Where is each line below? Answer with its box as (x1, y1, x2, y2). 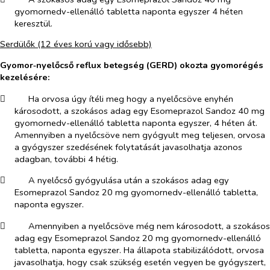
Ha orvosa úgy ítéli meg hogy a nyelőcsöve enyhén (28, 92, 233, 105)
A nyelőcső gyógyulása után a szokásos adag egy (28, 174, 229, 187)
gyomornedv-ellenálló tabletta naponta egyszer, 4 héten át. (14, 116, 257, 129)
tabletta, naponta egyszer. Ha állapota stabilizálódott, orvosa (14, 243, 264, 256)
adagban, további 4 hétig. (14, 152, 118, 165)
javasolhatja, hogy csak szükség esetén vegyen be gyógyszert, (14, 256, 266, 268)
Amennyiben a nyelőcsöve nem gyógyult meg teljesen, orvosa (14, 128, 265, 141)
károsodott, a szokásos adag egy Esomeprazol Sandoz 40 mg (14, 104, 265, 117)
